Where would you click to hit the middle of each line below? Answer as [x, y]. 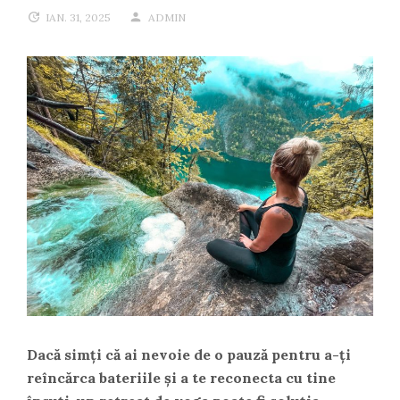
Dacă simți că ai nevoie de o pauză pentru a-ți [189, 354]
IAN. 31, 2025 [78, 17]
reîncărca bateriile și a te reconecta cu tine [181, 378]
